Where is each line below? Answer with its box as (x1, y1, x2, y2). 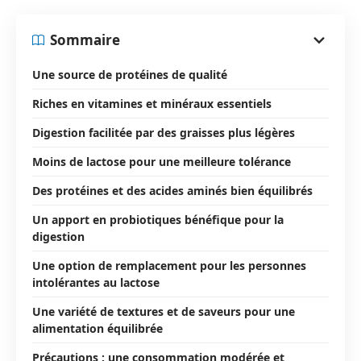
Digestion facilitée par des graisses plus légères (32, 124, 295, 140)
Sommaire (50, 31, 120, 49)
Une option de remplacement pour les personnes (32, 257, 306, 273)
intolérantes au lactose (32, 274, 160, 290)
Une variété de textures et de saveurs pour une (32, 303, 295, 319)
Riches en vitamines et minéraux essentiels (32, 95, 272, 111)
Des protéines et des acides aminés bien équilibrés (32, 182, 313, 198)
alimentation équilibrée (32, 320, 163, 336)
